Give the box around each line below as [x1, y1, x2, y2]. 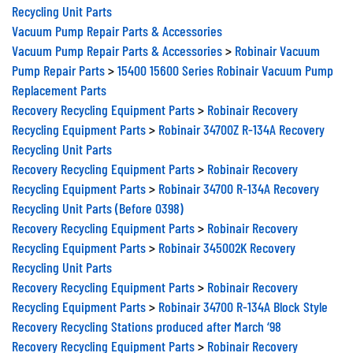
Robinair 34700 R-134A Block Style [158, 292, 328, 309]
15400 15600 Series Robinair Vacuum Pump [117, 55, 333, 72]
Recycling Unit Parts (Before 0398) [12, 193, 184, 210]
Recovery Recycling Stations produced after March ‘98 [12, 311, 281, 329]
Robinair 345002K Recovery [158, 232, 295, 250]
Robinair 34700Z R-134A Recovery [158, 114, 325, 132]
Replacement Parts [12, 75, 106, 92]
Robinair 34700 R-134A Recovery [158, 173, 319, 191]
